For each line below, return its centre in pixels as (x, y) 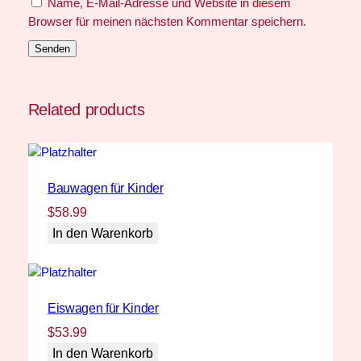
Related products (86, 110)
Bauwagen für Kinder (105, 188)
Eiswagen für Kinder (103, 309)
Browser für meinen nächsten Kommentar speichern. (167, 22)
